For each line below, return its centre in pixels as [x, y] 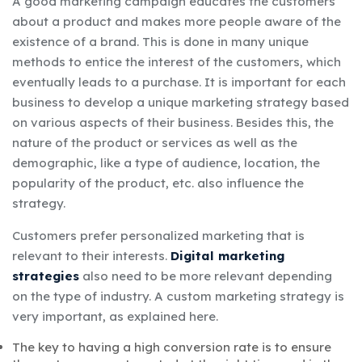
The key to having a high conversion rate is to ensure [172, 347]
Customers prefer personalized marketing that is [158, 235]
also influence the [249, 183]
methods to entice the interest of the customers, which [177, 61]
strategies [46, 276]
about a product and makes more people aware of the [177, 21]
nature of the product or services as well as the [155, 142]
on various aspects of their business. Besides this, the [173, 122]
